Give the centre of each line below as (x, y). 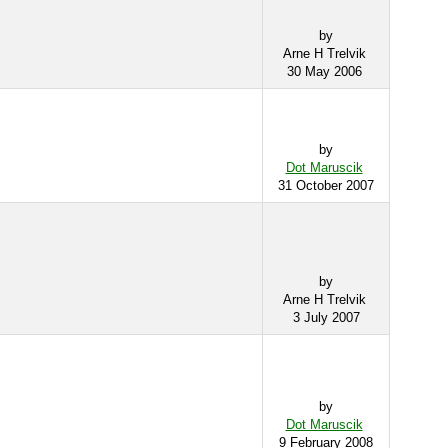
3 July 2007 (326, 317)
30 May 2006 (326, 71)
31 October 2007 (326, 185)
